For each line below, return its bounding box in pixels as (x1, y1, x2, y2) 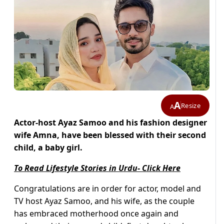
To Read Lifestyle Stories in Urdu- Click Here (14, 162, 180, 174)
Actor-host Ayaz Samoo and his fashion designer (14, 117, 207, 128)
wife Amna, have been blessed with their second (14, 129, 206, 141)
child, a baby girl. (14, 142, 82, 153)
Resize (181, 100, 200, 110)
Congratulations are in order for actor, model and (14, 183, 201, 194)
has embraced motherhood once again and (14, 208, 178, 219)
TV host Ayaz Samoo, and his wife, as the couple (14, 195, 194, 207)
